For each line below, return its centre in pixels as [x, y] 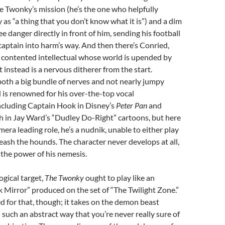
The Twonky [64, 178]
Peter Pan [132, 105]
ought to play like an [119, 178]
